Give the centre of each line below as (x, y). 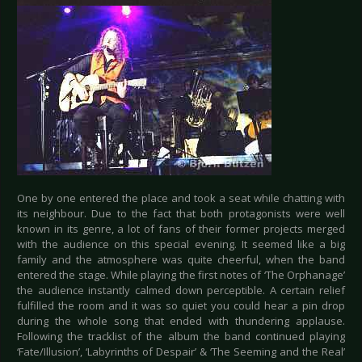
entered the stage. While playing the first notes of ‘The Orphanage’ (181, 275)
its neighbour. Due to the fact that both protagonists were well (181, 214)
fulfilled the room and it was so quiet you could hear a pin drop (181, 306)
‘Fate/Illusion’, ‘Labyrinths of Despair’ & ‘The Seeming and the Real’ (181, 352)
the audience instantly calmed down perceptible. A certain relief (181, 290)
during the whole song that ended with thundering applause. (181, 321)
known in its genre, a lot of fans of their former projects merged (181, 229)
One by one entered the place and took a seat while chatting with (181, 198)
